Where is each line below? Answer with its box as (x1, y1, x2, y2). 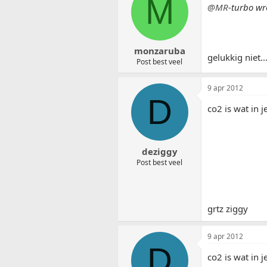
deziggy (141, 145, 178, 157)
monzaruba (133, 45, 185, 57)
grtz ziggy (207, 203, 248, 215)
